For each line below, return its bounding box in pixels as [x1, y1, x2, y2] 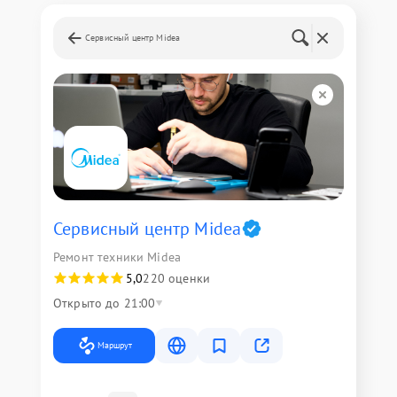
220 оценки [143, 270, 210, 286]
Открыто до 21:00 [53, 295, 156, 311]
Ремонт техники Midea [53, 249, 181, 265]
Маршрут [97, 339, 132, 351]
